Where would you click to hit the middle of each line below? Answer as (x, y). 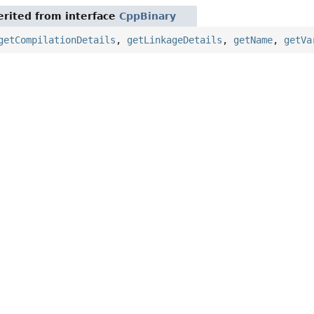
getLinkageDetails (175, 40)
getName (253, 40)
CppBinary (148, 16)
